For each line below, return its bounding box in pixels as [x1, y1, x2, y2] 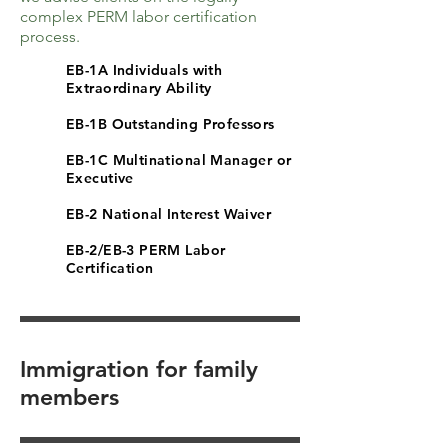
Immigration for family [20, 355, 258, 383]
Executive [66, 169, 134, 187]
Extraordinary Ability [66, 79, 212, 97]
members [20, 383, 119, 411]
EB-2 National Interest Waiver [66, 205, 272, 223]
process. [20, 27, 80, 46]
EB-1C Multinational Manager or [66, 151, 292, 169]
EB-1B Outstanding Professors [66, 115, 275, 133]
